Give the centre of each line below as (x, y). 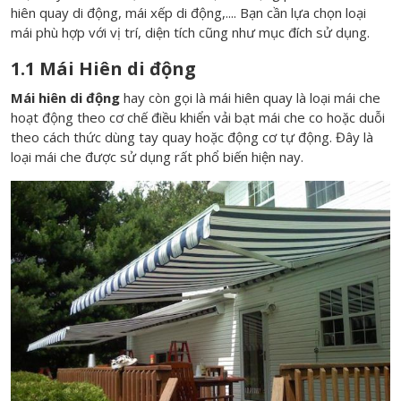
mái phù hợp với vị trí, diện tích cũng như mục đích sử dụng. (190, 32)
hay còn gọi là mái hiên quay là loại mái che (250, 98)
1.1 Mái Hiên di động (103, 68)
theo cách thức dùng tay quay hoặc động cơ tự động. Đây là (192, 137)
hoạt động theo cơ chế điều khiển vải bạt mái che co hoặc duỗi (198, 117)
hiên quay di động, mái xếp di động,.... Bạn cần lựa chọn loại (188, 13)
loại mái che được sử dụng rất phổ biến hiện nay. (157, 157)
